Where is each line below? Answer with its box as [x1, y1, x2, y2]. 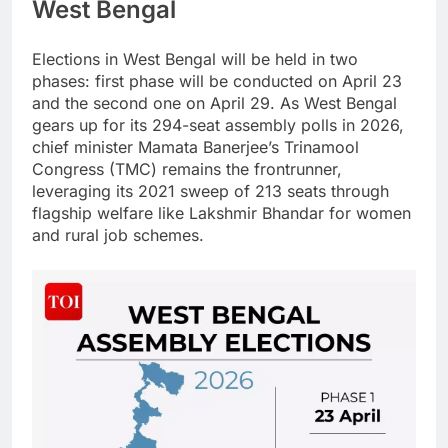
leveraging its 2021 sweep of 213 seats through [32, 181, 389, 202]
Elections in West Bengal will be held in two [32, 49, 358, 70]
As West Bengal [280, 93, 397, 114]
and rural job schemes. [32, 225, 204, 246]
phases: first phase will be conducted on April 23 [32, 71, 402, 92]
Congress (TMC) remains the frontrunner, [32, 159, 342, 180]
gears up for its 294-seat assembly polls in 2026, [32, 115, 404, 136]
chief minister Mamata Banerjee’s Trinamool [32, 137, 359, 158]
